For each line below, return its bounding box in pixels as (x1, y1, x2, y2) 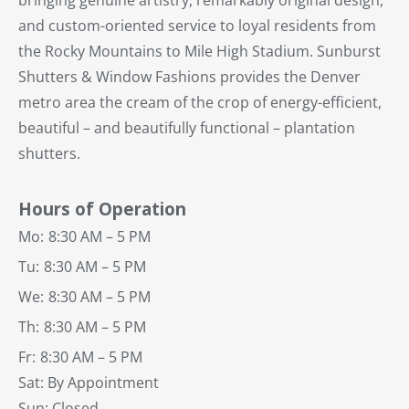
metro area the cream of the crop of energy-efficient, (18, 91, 382, 112)
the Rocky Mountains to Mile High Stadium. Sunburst (18, 40, 381, 61)
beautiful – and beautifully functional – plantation (18, 117, 355, 138)
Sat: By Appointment (18, 372, 159, 393)
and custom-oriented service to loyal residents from (18, 15, 376, 36)
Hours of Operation (18, 196, 186, 220)
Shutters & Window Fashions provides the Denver (18, 66, 361, 87)
